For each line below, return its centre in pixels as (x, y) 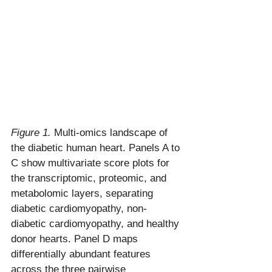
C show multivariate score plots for (92, 163)
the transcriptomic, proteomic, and (90, 178)
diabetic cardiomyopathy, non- (79, 208)
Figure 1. (31, 132)
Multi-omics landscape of (111, 132)
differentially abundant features (82, 254)
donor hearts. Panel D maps (76, 239)
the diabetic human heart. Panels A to (97, 148)
